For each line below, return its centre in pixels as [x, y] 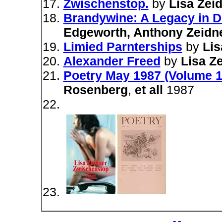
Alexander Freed [112, 61]
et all [149, 90]
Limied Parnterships [123, 47]
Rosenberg [95, 90]
